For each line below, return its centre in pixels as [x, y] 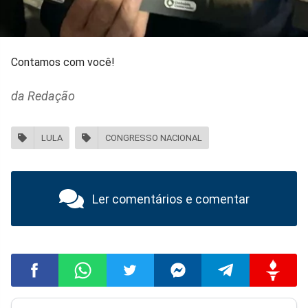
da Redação [43, 96]
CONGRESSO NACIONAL [154, 138]
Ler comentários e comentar [170, 199]
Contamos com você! [63, 62]
